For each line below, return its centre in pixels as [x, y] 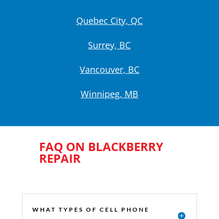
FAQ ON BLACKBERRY [101, 146]
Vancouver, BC [109, 69]
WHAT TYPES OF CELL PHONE [91, 209]
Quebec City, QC [109, 20]
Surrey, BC [109, 45]
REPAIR [60, 158]
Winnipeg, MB [109, 94]
